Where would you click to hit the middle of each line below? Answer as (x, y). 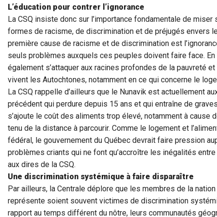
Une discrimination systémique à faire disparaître (101, 177)
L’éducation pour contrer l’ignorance (76, 7)
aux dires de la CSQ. (42, 165)
